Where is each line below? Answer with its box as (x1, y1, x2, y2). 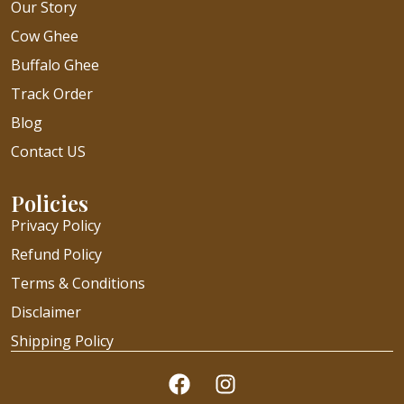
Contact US (11, 142, 86, 161)
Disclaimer (11, 302, 81, 322)
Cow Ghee (11, 26, 78, 46)
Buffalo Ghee (11, 55, 99, 75)
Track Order (11, 84, 93, 104)
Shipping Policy (11, 331, 114, 351)
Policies (11, 188, 88, 217)
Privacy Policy (11, 216, 101, 235)
